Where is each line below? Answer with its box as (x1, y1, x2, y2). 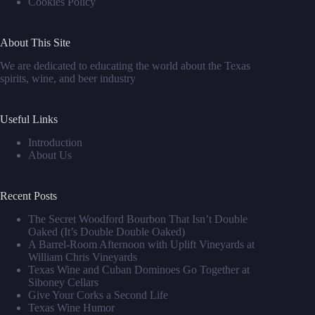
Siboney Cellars (28, 276, 98, 288)
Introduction (28, 136, 82, 148)
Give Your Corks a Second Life (28, 288, 168, 301)
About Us (28, 148, 72, 161)
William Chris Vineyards (28, 250, 137, 263)
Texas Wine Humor (28, 301, 115, 314)
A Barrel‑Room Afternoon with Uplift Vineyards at (28, 238, 255, 250)
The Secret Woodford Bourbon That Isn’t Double (28, 212, 247, 225)
